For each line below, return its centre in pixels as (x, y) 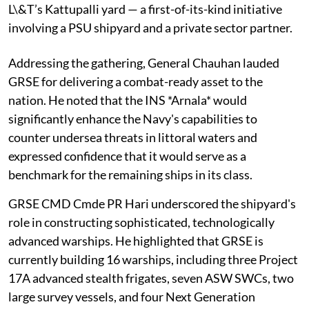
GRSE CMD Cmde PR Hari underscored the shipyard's (152, 203)
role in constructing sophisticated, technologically (141, 222)
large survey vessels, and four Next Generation (132, 296)
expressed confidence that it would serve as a (127, 156)
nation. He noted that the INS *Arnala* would (128, 100)
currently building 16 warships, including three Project (153, 259)
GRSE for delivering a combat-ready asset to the (136, 81)
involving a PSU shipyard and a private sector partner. (150, 27)
